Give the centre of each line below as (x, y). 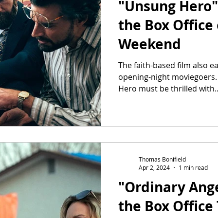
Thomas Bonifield (162, 159)
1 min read (193, 167)
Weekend (150, 44)
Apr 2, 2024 (154, 167)
